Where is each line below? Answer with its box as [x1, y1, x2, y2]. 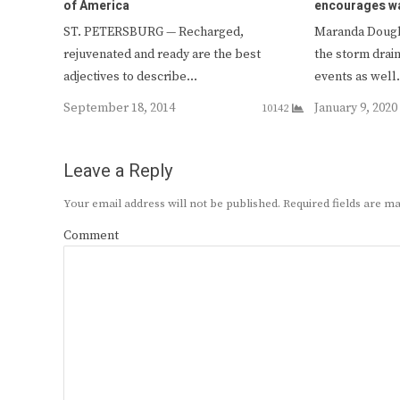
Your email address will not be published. [63, 196, 280, 211]
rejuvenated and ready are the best [63, 46, 261, 62]
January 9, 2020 [314, 99, 398, 116]
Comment [63, 227, 119, 244]
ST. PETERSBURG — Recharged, [63, 23, 244, 40]
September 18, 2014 [63, 99, 175, 116]
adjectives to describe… [63, 68, 197, 85]
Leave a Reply [63, 157, 172, 184]
